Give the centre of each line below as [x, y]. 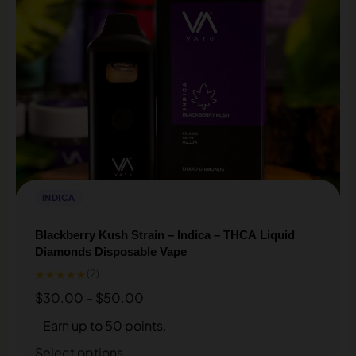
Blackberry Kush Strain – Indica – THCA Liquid [165, 234]
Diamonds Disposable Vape [111, 251]
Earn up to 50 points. [105, 325]
